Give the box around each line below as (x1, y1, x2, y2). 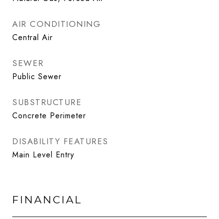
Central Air (12, 32, 53, 43)
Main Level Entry (12, 149, 74, 160)
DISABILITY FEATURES (12, 135, 109, 147)
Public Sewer (12, 71, 62, 82)
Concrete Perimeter (12, 110, 86, 121)
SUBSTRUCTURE (12, 96, 82, 108)
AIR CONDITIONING (12, 18, 101, 30)
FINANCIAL (12, 194, 82, 206)
